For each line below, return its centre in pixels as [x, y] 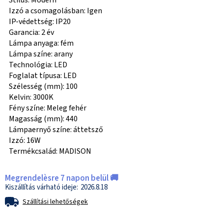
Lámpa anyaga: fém [41, 43]
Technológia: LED [38, 65]
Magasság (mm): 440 [43, 119]
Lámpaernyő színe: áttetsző [56, 130]
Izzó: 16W [25, 141]
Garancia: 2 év [31, 33]
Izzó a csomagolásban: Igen [55, 11]
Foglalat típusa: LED [43, 76]
